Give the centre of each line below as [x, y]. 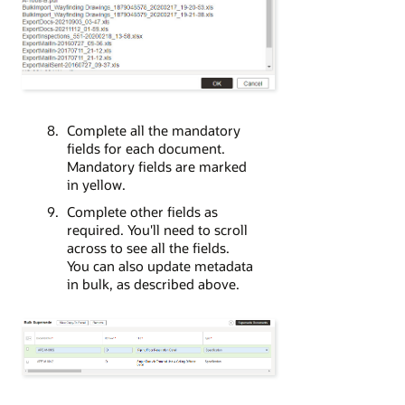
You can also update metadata [160, 266]
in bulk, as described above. [153, 284]
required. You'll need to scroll [157, 230]
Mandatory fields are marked [156, 167]
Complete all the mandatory [153, 131]
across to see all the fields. [148, 248]
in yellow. [96, 185]
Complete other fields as [142, 212]
